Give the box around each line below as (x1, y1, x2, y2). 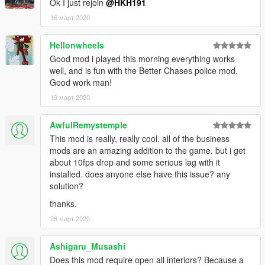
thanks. (50, 197, 77, 209)
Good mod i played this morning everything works (50, 52, 235, 64)
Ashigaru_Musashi (50, 240, 125, 252)
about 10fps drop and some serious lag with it (50, 156, 220, 168)
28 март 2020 (50, 213, 90, 223)
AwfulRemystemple (50, 118, 127, 131)
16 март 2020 (50, 12, 90, 22)
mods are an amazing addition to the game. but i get (50, 144, 245, 156)
